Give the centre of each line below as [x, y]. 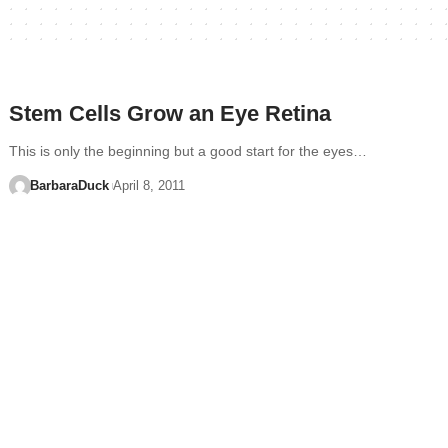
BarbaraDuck [69, 185]
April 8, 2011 [149, 185]
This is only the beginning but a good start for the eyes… [188, 151]
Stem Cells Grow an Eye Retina [170, 113]
